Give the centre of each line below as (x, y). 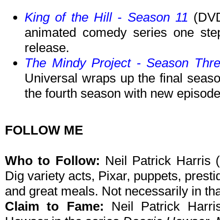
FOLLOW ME (44, 130)
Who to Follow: (55, 161)
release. (47, 48)
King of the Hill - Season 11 (106, 17)
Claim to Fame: (55, 206)
